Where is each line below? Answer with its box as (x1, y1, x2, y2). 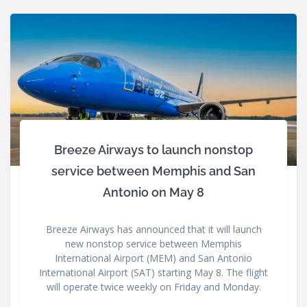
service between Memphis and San (51, 163, 256, 178)
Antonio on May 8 (103, 184, 204, 199)
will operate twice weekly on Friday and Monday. (46, 280, 261, 293)
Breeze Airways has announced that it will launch (45, 222, 262, 236)
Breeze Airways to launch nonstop (54, 142, 253, 157)
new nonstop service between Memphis (65, 236, 242, 250)
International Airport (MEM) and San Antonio (55, 251, 252, 265)
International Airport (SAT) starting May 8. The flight (39, 265, 268, 279)
